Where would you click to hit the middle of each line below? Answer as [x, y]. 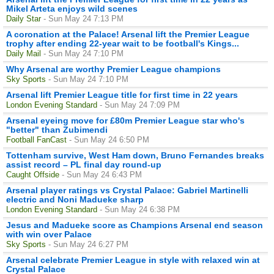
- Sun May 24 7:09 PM [140, 105]
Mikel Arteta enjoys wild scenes [72, 8]
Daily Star [24, 18]
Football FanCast [36, 139]
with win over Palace [49, 234]
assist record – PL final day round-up [84, 164]
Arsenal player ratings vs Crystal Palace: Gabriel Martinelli [127, 190]
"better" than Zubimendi [57, 129]
